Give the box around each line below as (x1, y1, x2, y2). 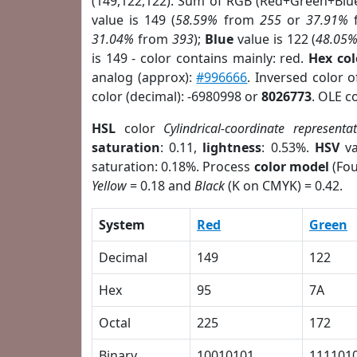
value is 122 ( (233, 30, 316, 48)
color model (253, 158, 329, 175)
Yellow (92, 177, 127, 194)
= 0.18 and (127, 177, 194, 194)
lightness (202, 139, 262, 156)
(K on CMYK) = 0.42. (225, 177, 343, 194)
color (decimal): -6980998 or (92, 88, 261, 105)
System (99, 216, 145, 233)
